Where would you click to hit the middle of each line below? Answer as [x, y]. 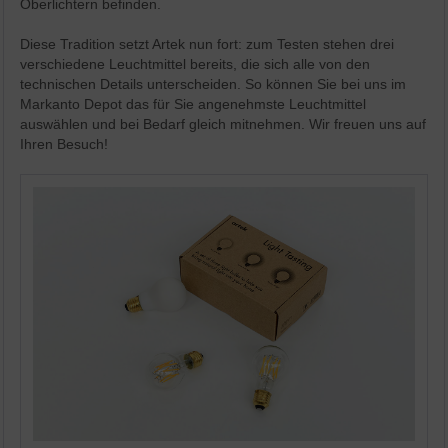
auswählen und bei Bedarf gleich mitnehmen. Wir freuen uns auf [223, 123]
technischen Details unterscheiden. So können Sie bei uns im [213, 83]
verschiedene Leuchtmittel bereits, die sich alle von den [195, 63]
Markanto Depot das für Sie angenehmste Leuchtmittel [193, 103]
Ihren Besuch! [64, 143]
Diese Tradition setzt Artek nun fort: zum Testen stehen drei [207, 43]
